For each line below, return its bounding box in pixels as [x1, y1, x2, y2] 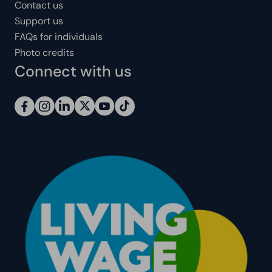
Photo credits [15, 46, 74, 59]
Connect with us [15, 61, 132, 81]
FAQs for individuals [15, 30, 103, 43]
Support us [15, 15, 63, 27]
